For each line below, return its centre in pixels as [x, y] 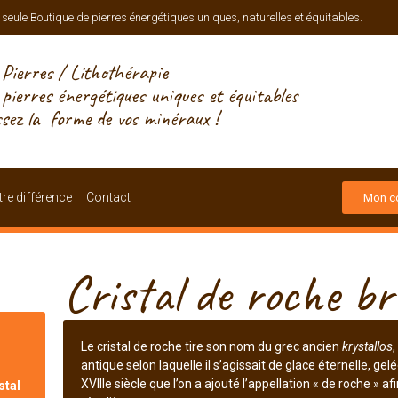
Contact [109, 197]
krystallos [367, 346]
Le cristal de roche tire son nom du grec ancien [211, 346]
